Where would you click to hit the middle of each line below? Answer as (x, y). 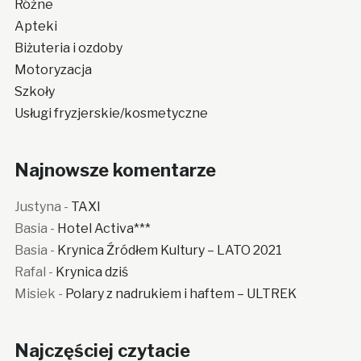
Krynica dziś (91, 272)
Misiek (35, 294)
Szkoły (34, 92)
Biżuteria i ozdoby (68, 48)
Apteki (35, 27)
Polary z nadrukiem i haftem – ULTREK (180, 294)
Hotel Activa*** (104, 229)
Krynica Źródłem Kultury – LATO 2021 (169, 251)
